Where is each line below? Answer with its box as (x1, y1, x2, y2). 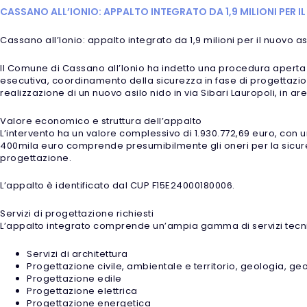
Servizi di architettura (27, 247, 128, 260)
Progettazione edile (27, 271, 122, 285)
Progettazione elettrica (27, 284, 138, 297)
